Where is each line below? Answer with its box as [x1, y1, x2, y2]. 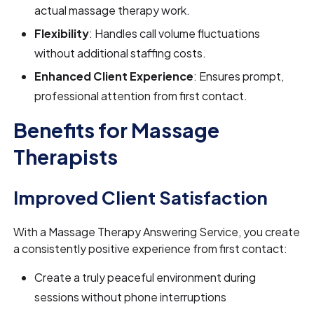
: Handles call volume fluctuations [89, 26, 261, 41]
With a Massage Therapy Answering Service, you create [13, 224, 301, 240]
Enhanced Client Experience [34, 69, 194, 84]
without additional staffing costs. [34, 46, 207, 61]
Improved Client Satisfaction [13, 186, 268, 210]
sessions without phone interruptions [34, 289, 227, 305]
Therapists [13, 144, 118, 170]
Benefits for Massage [13, 117, 220, 143]
